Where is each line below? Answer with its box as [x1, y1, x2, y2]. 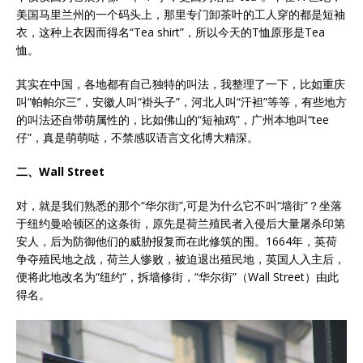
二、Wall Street [16, 164, 105, 179]
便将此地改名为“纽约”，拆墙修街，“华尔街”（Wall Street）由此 [16, 269, 339, 284]
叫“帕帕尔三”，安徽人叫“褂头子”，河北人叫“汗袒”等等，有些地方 [16, 94, 347, 109]
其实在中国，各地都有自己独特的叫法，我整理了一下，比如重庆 [16, 76, 345, 92]
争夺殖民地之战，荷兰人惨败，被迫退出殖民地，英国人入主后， [16, 251, 345, 267]
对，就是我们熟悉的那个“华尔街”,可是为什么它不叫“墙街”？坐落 [16, 198, 342, 213]
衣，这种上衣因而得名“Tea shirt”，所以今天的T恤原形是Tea [16, 24, 325, 40]
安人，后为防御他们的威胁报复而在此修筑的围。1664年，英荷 [16, 233, 337, 249]
